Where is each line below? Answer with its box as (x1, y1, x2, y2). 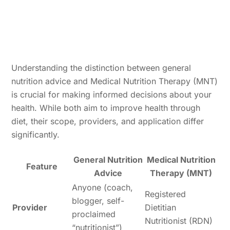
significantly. (11, 129, 60, 140)
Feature (26, 161, 57, 172)
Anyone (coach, (72, 182, 133, 193)
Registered (145, 189, 186, 200)
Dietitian (145, 202, 177, 213)
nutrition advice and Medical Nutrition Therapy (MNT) (11, 76, 218, 87)
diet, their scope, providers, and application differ (11, 116, 204, 127)
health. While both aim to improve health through (11, 103, 201, 113)
